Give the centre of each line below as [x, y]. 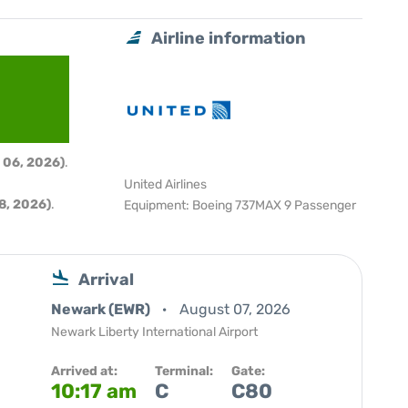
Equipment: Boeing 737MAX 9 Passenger [240, 205]
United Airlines [166, 184]
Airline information [229, 38]
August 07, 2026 [235, 309]
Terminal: [184, 371]
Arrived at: [84, 371]
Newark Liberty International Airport [154, 332]
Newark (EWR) [102, 309]
